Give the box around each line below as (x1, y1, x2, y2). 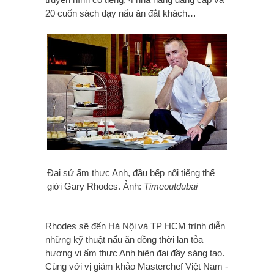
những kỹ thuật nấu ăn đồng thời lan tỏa (45, 234, 203, 245)
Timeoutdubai (144, 181, 198, 192)
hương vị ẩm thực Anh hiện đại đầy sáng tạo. (45, 248, 224, 259)
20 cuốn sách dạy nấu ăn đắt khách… (45, 8, 196, 19)
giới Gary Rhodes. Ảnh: (47, 181, 144, 192)
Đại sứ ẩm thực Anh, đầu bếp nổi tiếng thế (47, 168, 215, 179)
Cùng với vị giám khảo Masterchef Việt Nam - (45, 261, 228, 272)
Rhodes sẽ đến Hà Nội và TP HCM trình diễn (45, 221, 225, 232)
